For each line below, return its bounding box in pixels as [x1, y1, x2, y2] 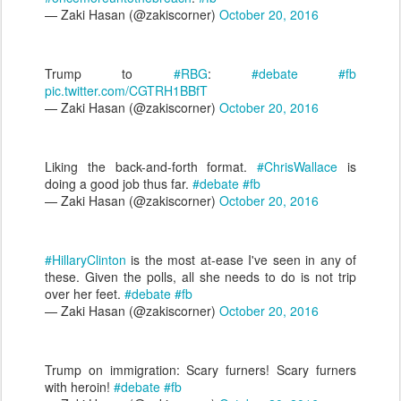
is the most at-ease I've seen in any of [126, 251, 356, 269]
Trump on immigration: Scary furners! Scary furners [45, 361, 356, 379]
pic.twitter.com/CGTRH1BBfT [45, 81, 208, 99]
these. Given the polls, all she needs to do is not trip [45, 268, 356, 286]
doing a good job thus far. [45, 175, 192, 192]
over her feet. [45, 285, 124, 303]
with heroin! [45, 378, 114, 396]
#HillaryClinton [45, 251, 126, 269]
